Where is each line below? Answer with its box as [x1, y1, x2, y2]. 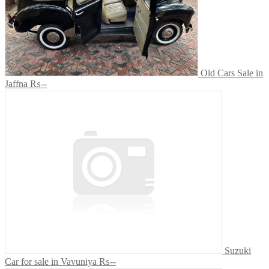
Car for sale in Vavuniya [5, 256, 97, 267]
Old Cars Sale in [201, 68, 263, 79]
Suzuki [225, 246, 251, 256]
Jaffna [5, 79, 28, 89]
